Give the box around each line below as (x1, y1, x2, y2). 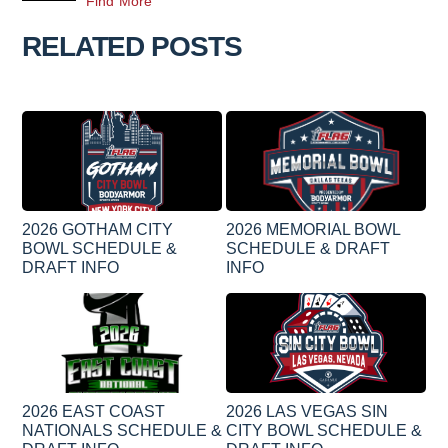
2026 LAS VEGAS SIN (226, 402, 388, 420)
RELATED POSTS (22, 30, 242, 62)
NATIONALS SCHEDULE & (22, 421, 222, 439)
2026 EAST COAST (22, 402, 165, 420)
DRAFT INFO (22, 258, 119, 276)
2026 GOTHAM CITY (22, 220, 173, 238)
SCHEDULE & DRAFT (226, 239, 390, 257)
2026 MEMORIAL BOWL (226, 220, 400, 238)
